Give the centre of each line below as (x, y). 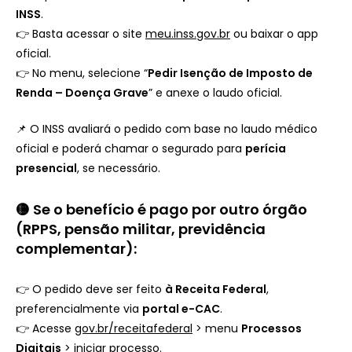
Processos (271, 328)
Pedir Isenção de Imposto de (230, 73)
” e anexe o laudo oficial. (215, 92)
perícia (266, 148)
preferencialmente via (79, 308)
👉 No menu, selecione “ (82, 73)
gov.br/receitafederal (134, 328)
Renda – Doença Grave (82, 92)
